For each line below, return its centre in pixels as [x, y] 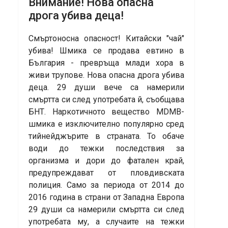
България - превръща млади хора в [106, 63]
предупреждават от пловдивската [106, 173]
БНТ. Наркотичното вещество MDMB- [106, 112]
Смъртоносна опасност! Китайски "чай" [106, 39]
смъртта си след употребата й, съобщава [106, 100]
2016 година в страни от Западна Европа [106, 197]
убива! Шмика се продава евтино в [106, 51]
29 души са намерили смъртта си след [106, 210]
